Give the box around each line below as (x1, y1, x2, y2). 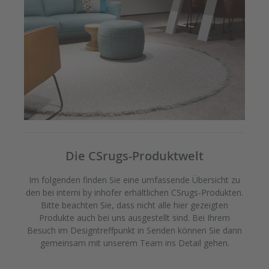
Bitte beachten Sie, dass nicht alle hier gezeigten (41, 199, 228, 211)
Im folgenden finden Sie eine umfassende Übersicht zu (29, 174, 240, 186)
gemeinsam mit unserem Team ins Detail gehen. (40, 237, 229, 249)
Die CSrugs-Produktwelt (65, 148, 204, 165)
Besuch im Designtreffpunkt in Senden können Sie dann (27, 225, 242, 237)
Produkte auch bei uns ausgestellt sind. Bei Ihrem (39, 212, 230, 224)
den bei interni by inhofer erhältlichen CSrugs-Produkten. (26, 187, 243, 199)
